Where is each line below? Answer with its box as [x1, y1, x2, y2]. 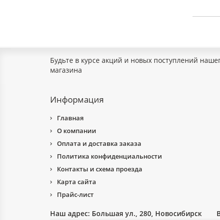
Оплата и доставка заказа [57, 139, 141, 148]
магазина [50, 65, 82, 75]
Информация [50, 94, 104, 105]
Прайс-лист [57, 190, 94, 199]
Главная [57, 113, 83, 122]
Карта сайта [57, 177, 96, 186]
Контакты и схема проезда [57, 165, 142, 173]
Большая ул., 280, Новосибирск [92, 209, 202, 218]
